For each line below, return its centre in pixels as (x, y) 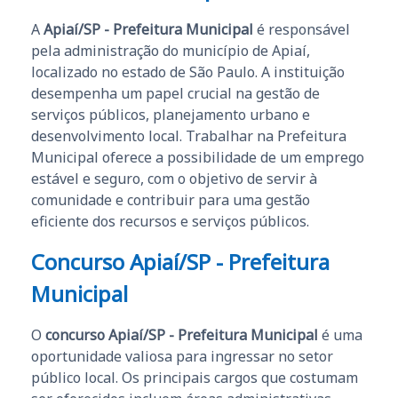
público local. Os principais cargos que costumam (195, 377)
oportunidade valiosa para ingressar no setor (182, 356)
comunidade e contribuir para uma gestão (171, 199)
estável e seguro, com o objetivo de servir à (174, 178)
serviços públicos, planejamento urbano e (171, 114)
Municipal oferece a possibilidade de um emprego (198, 157)
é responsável (302, 29)
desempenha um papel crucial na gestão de (175, 93)
